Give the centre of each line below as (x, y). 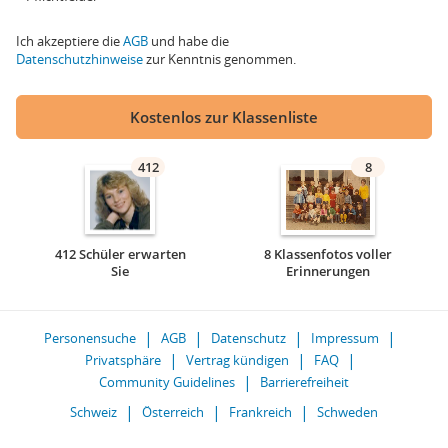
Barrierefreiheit (304, 382)
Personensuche (90, 338)
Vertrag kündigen (237, 360)
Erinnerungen (328, 271)
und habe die (188, 41)
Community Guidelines (167, 382)
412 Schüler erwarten (120, 254)
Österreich (173, 412)
